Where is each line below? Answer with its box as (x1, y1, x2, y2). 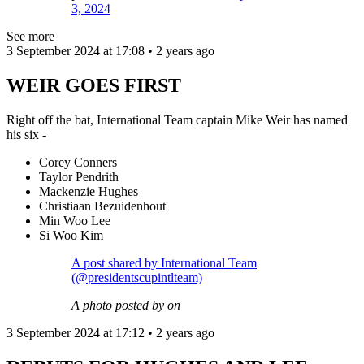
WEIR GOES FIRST (6, 74, 181, 96)
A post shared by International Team (71, 255, 257, 270)
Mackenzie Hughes (39, 184, 141, 198)
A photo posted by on (71, 297, 180, 312)
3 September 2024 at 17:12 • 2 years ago (6, 325, 214, 340)
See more (6, 28, 54, 43)
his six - (6, 127, 50, 141)
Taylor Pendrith (39, 169, 122, 184)
